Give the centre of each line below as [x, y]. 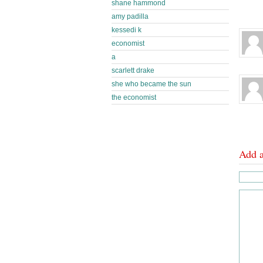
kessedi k [127, 30]
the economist [134, 97]
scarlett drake [133, 70]
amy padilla [130, 16]
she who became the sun [151, 84]
